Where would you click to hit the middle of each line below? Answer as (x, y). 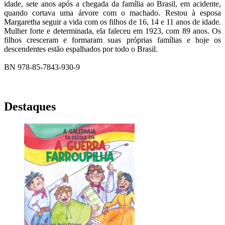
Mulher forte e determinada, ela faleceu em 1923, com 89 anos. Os (113, 31)
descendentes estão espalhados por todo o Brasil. (81, 49)
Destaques (30, 107)
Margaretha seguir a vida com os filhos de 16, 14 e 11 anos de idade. (113, 22)
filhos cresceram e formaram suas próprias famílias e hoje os (113, 40)
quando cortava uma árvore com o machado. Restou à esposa (113, 13)
